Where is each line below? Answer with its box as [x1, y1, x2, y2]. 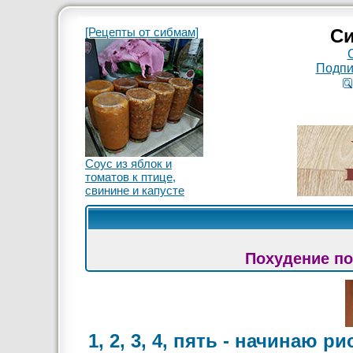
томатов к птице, [85, 170, 176, 184]
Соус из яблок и [85, 157, 172, 170]
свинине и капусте [85, 184, 184, 197]
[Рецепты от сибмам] [85, 25, 199, 39]
